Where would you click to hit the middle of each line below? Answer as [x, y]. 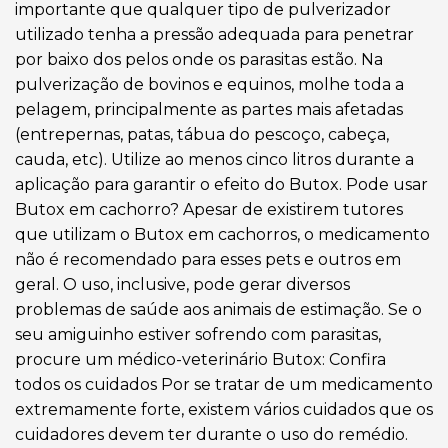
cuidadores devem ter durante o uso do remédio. [211, 435]
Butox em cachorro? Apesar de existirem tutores [209, 210]
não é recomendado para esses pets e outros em [208, 260]
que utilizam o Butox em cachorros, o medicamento [222, 235]
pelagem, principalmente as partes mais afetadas [209, 110]
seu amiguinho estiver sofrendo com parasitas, [198, 335]
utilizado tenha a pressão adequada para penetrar [214, 35]
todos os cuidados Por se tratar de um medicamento [224, 385]
